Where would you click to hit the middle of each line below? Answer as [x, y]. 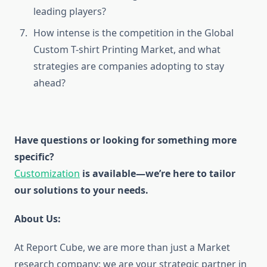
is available [108, 174]
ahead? [49, 83]
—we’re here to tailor [186, 174]
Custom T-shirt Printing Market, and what [127, 50]
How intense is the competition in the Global [133, 33]
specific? [34, 157]
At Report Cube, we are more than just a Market [122, 248]
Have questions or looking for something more [125, 140]
